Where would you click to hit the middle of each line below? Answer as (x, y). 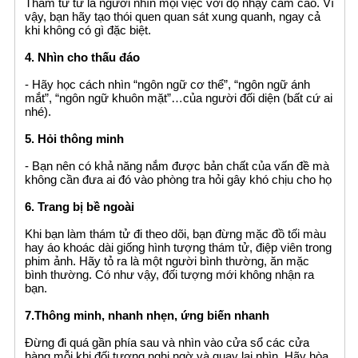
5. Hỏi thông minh (75, 139)
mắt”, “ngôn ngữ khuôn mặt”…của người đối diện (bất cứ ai (179, 98)
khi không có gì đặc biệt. (88, 30)
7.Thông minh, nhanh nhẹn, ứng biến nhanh (147, 316)
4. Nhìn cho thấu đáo (83, 58)
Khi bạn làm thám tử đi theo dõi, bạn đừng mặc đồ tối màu (176, 234)
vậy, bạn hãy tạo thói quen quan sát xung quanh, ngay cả (173, 17)
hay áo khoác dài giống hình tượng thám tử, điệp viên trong (179, 248)
